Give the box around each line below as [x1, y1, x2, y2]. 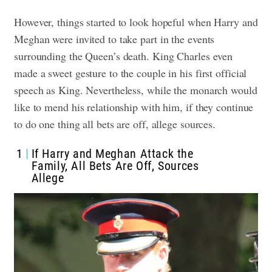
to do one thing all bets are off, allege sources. [14, 117, 219, 132]
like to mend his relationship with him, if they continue [14, 100, 254, 115]
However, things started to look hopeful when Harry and [14, 15, 258, 30]
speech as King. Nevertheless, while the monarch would [14, 83, 257, 98]
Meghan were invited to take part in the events [14, 32, 215, 47]
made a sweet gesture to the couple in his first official [14, 66, 247, 81]
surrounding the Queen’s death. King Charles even [14, 49, 233, 64]
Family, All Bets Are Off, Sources [31, 158, 199, 174]
